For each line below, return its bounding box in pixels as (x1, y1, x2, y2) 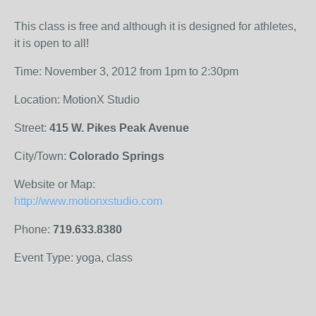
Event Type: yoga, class (14, 252, 133, 264)
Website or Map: (14, 178, 95, 190)
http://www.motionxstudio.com (14, 195, 162, 207)
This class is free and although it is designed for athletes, (14, 20, 296, 32)
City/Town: (14, 150, 69, 162)
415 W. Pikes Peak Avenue (49, 122, 189, 134)
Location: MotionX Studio (14, 94, 140, 106)
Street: (14, 122, 49, 134)
